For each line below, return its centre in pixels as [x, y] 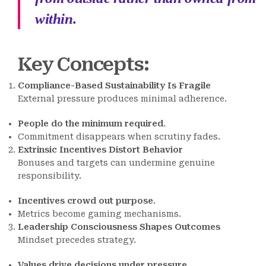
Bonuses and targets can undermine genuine [116, 163]
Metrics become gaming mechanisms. [99, 214]
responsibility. [50, 176]
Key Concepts [81, 65]
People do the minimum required [91, 124]
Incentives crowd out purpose [85, 201]
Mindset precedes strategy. [77, 240]
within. [56, 19]
